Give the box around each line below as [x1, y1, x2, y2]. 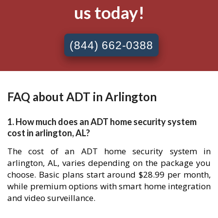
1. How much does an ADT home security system [7, 116, 197, 127]
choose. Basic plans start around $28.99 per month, [7, 169, 211, 181]
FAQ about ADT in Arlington [7, 89, 157, 104]
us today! [73, 2, 145, 23]
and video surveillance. [7, 192, 95, 204]
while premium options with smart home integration [7, 181, 211, 192]
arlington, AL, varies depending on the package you [7, 157, 211, 169]
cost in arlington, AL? [7, 127, 90, 139]
